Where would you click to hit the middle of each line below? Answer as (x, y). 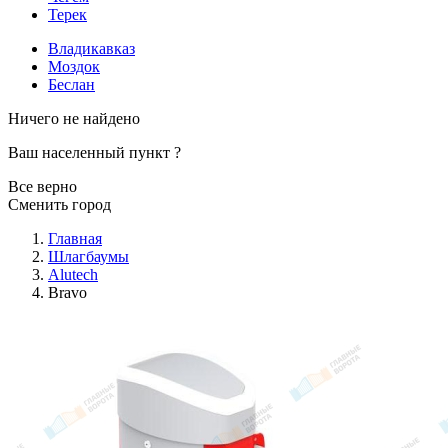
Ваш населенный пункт (91, 152)
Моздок (74, 66)
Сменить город (59, 204)
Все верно (42, 186)
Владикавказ (91, 48)
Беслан (71, 84)
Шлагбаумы (88, 256)
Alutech (73, 274)
